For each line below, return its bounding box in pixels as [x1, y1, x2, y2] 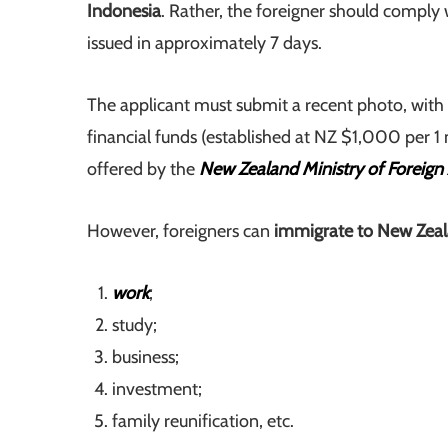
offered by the [87, 158, 199, 181]
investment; [112, 378, 202, 401]
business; [112, 346, 179, 369]
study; [112, 314, 157, 337]
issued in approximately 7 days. [87, 32, 322, 55]
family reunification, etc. [112, 410, 294, 433]
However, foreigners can [87, 220, 270, 243]
